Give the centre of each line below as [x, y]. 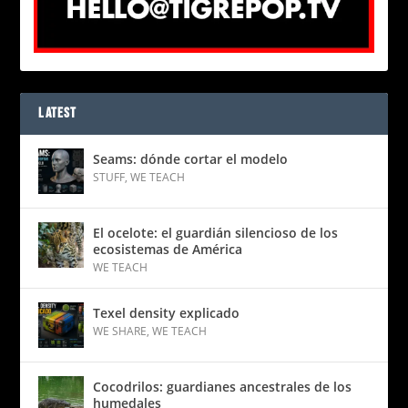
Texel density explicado [167, 313]
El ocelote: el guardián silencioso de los [216, 233]
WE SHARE [120, 331]
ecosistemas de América [168, 250]
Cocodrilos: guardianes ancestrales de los [223, 387]
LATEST [58, 114]
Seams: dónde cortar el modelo [191, 159]
